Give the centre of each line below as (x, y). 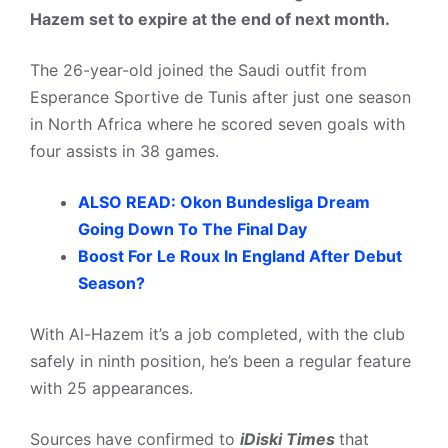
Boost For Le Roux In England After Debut (240, 256)
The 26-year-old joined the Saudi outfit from (198, 70)
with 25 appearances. (111, 388)
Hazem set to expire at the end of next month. (210, 19)
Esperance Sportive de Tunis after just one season (220, 97)
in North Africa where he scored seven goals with (217, 124)
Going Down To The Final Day (192, 229)
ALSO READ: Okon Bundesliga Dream (224, 202)
